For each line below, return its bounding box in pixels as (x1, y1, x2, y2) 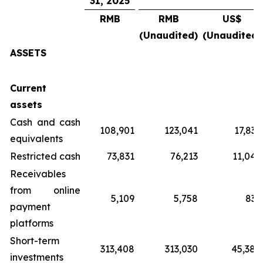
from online (10, 184, 80, 196)
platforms (10, 217, 53, 229)
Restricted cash (10, 150, 80, 162)
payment (10, 201, 50, 213)
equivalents (10, 133, 63, 144)
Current (10, 82, 46, 94)
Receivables (10, 168, 66, 180)
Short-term (10, 235, 59, 247)
